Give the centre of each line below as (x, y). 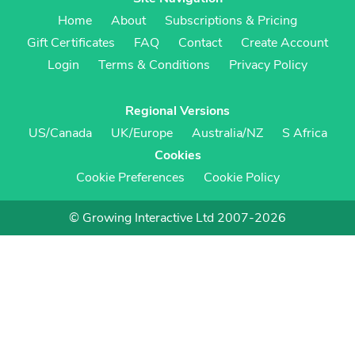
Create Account (284, 43)
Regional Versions (177, 111)
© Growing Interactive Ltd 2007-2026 (177, 218)
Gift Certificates (71, 43)
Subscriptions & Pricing (231, 21)
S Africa (304, 133)
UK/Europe (141, 133)
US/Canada (60, 133)
